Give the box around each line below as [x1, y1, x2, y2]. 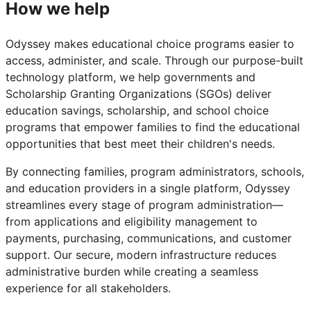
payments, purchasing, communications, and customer [6, 231, 292, 246]
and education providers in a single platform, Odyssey [6, 181, 290, 196]
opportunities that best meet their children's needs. [6, 137, 275, 151]
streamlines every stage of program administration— [6, 198, 283, 212]
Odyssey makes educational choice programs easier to [6, 37, 294, 51]
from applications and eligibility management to [6, 215, 258, 229]
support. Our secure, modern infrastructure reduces [6, 248, 276, 262]
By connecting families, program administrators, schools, [6, 165, 304, 179]
